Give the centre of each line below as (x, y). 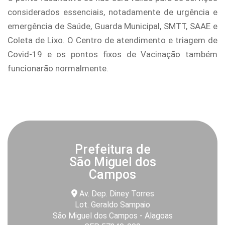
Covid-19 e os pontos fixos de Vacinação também (113, 54)
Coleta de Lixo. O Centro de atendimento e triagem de (113, 40)
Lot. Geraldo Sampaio (113, 205)
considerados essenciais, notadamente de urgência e (113, 12)
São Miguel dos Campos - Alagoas (113, 216)
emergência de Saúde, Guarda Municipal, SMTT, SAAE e (113, 26)
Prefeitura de (113, 149)
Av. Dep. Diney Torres (116, 194)
